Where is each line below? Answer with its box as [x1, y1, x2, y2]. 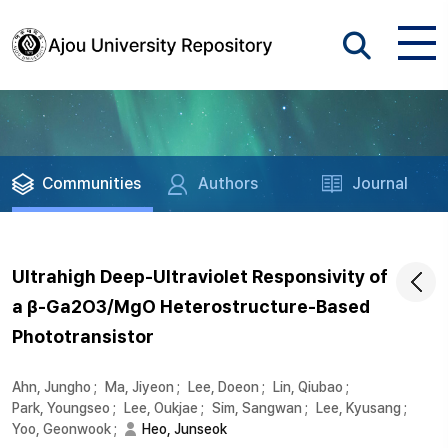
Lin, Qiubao [273, 379, 343, 395]
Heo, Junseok [142, 421, 227, 437]
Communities [42, 174, 141, 193]
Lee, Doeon [188, 379, 259, 395]
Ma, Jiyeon [105, 379, 174, 395]
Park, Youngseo [12, 400, 110, 416]
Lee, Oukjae [124, 400, 198, 416]
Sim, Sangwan [212, 400, 302, 416]
